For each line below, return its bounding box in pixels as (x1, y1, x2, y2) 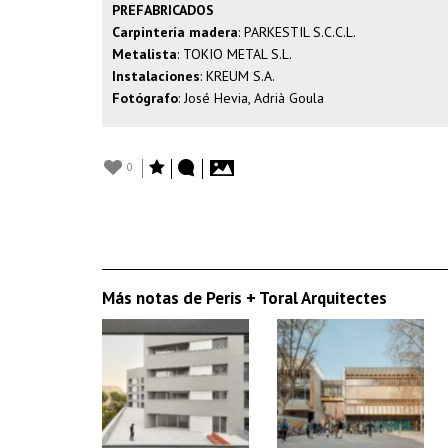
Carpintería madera (112, 23, 238, 41)
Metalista (112, 45, 177, 63)
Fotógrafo (112, 89, 178, 107)
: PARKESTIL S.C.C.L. (238, 23, 356, 41)
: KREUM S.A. (200, 67, 275, 85)
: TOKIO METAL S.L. (177, 45, 292, 63)
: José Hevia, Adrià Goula (178, 89, 324, 107)
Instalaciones (112, 67, 200, 85)
